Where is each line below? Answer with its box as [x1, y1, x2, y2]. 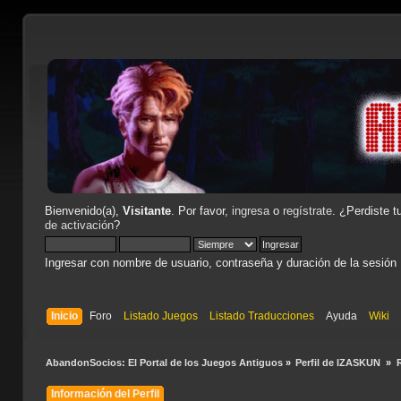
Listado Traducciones [209, 310, 315, 321]
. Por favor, [170, 204, 232, 218]
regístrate [282, 204, 332, 218]
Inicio [51, 310, 79, 321]
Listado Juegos [124, 310, 199, 321]
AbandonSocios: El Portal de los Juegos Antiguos [45, 356, 283, 368]
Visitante [122, 204, 171, 218]
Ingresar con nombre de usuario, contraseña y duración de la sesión [44, 256, 397, 269]
